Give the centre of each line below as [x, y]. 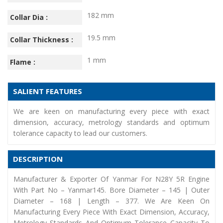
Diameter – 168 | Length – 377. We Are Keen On [111, 201]
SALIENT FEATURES [48, 91]
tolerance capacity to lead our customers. [80, 133]
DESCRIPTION [38, 159]
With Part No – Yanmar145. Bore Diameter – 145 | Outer [111, 190]
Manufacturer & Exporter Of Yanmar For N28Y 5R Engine [111, 179]
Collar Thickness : [42, 39]
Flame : [23, 62]
